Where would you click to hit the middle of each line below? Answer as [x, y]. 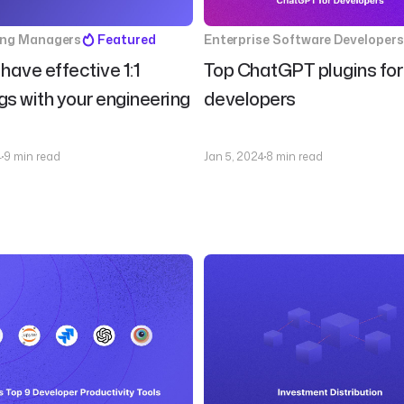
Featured [127, 39]
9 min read [32, 156]
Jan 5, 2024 [234, 156]
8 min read [294, 156]
